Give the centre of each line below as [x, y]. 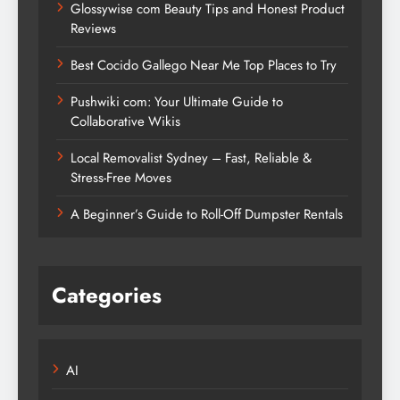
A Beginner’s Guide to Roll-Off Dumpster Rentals [207, 214]
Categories [107, 295]
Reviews [93, 28]
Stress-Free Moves [121, 177]
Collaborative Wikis [125, 121]
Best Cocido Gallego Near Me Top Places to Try [204, 65]
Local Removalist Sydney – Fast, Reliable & [191, 158]
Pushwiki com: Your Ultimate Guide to [177, 101]
